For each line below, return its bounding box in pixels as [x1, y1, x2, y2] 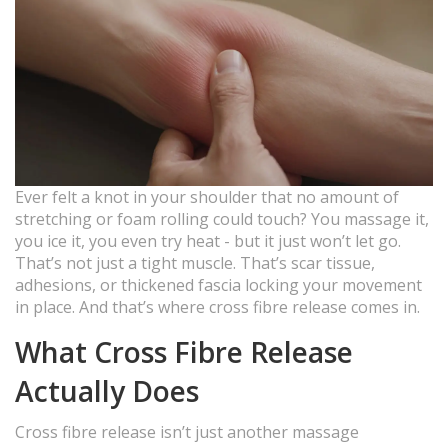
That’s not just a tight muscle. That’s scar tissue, [15, 252, 375, 275]
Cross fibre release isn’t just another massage [15, 421, 359, 444]
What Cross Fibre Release [15, 333, 353, 372]
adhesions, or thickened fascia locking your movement [15, 274, 422, 297]
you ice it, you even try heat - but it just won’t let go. [15, 230, 401, 253]
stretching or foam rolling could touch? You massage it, [15, 208, 429, 231]
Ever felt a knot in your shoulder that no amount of [15, 186, 399, 209]
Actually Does [15, 372, 199, 411]
